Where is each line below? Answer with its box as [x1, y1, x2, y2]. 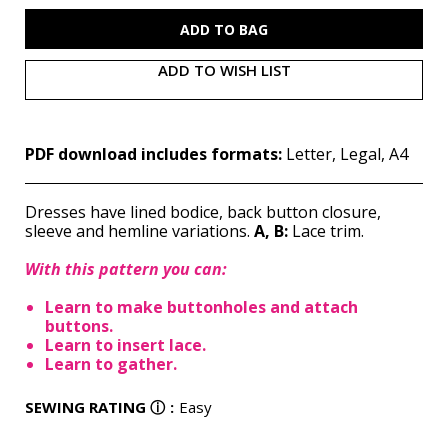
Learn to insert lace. [45, 334, 206, 357]
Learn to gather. [45, 353, 177, 376]
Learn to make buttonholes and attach [45, 296, 358, 319]
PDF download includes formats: [25, 142, 286, 165]
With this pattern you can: [25, 258, 227, 281]
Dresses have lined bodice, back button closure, [25, 200, 381, 223]
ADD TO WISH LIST [157, 59, 291, 80]
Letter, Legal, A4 [286, 142, 408, 165]
